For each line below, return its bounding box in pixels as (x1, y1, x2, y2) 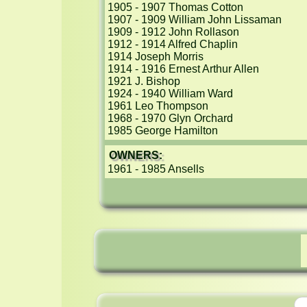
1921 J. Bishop (108, 75, 180, 87)
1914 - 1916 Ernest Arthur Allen (108, 63, 259, 75)
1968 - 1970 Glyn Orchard (108, 112, 233, 124)
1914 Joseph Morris (108, 51, 204, 62)
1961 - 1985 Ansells (108, 163, 204, 175)
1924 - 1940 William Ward (108, 88, 233, 99)
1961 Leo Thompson (108, 100, 208, 112)
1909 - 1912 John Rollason (108, 26, 239, 38)
